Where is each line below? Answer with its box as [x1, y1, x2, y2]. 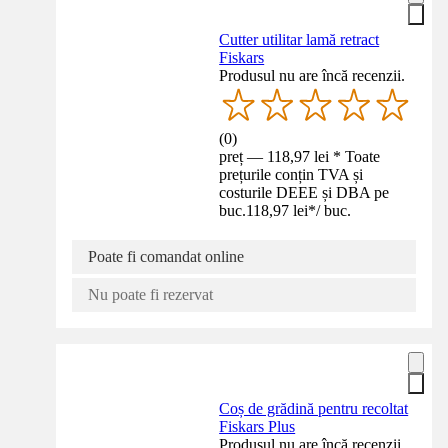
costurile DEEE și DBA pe [219, 183, 390, 201]
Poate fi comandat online [88, 247, 244, 265]
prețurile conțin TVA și [219, 165, 364, 183]
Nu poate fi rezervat [88, 285, 213, 303]
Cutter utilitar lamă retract [219, 30, 380, 48]
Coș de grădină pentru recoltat [219, 399, 409, 417]
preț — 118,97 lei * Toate [219, 147, 381, 165]
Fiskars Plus [219, 417, 296, 435]
